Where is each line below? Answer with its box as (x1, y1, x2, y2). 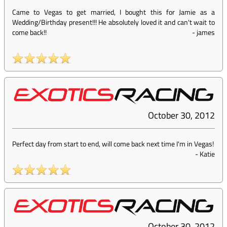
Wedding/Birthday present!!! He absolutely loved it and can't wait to (12, 17, 215, 28)
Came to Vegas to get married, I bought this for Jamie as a (12, 7, 215, 18)
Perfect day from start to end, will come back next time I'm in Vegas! (12, 138, 214, 149)
